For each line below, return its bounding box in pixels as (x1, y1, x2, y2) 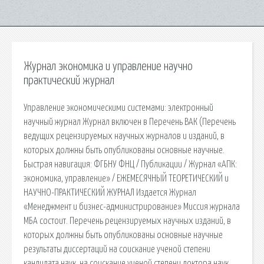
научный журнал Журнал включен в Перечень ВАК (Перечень (24, 117, 236, 127)
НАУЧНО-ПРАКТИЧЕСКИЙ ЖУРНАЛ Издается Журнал (24, 187, 196, 197)
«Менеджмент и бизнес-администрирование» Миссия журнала (24, 202, 240, 212)
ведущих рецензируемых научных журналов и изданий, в (24, 131, 225, 141)
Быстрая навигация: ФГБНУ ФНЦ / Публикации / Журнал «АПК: (24, 159, 237, 169)
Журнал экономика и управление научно (24, 61, 193, 72)
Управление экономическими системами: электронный (24, 103, 213, 113)
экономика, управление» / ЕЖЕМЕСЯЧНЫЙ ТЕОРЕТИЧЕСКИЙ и (24, 173, 229, 183)
